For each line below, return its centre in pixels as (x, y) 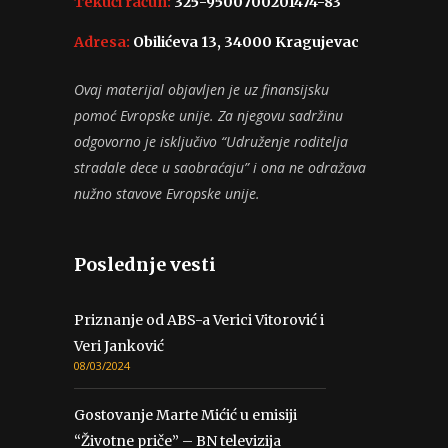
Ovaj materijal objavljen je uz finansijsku (201, 89)
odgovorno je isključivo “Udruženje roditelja (211, 141)
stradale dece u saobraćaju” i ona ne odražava (220, 167)
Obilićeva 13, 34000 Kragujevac (244, 41)
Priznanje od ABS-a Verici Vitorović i (199, 319)
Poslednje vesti (145, 264)
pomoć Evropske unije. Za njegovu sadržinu (208, 115)
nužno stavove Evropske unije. (167, 193)
